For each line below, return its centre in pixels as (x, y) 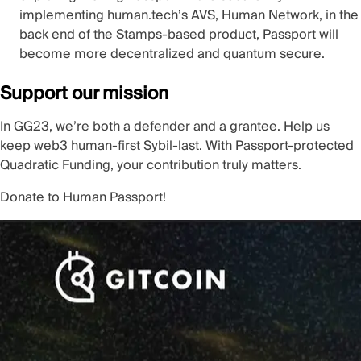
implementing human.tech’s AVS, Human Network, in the (189, 16)
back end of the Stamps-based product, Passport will (179, 35)
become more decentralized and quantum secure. (172, 54)
